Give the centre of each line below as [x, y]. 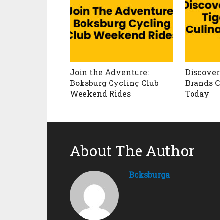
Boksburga [149, 175]
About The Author [132, 151]
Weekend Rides [100, 94]
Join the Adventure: [109, 72]
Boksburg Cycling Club [114, 83]
